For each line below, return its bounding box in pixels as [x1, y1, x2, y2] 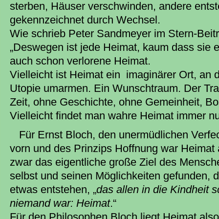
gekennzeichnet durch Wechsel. [10, 14, 160, 26]
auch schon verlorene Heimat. [10, 55, 151, 67]
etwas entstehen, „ [10, 183, 96, 196]
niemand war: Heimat [10, 197, 110, 209]
